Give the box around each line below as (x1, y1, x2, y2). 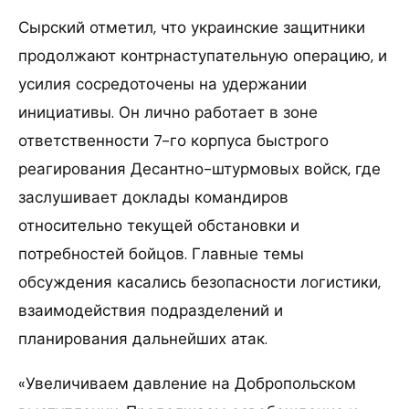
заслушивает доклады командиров (18, 186, 288, 207)
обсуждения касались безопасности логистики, (18, 271, 381, 292)
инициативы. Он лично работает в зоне (18, 101, 318, 122)
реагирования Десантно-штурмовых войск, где (18, 158, 381, 179)
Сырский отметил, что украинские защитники (18, 16, 365, 37)
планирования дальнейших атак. (18, 328, 267, 349)
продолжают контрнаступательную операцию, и (18, 45, 387, 66)
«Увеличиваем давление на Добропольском (18, 372, 356, 393)
